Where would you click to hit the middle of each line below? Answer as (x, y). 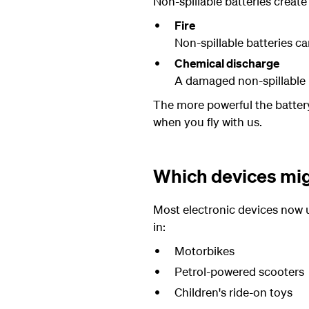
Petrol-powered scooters (239, 271)
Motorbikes (204, 251)
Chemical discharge (227, 63)
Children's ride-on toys (233, 292)
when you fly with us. (208, 122)
